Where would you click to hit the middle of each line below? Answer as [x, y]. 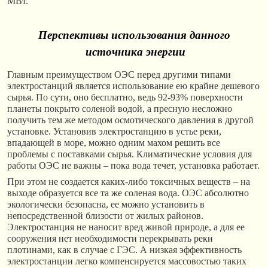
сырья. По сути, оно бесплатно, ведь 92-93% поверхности [125, 97]
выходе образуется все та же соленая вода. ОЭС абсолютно [128, 193]
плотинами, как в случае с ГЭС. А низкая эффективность [124, 249]
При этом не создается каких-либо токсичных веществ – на [129, 181]
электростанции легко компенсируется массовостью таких [127, 261]
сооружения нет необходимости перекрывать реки [110, 238]
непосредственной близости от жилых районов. [105, 215]
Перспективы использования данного [134, 35]
